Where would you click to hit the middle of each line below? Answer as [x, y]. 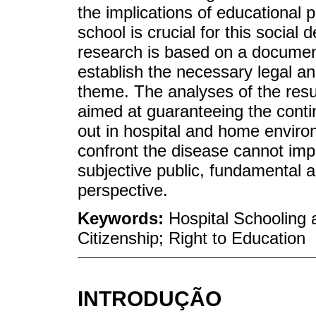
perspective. [123, 190]
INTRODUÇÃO [150, 299]
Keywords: [123, 219]
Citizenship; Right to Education [192, 238]
